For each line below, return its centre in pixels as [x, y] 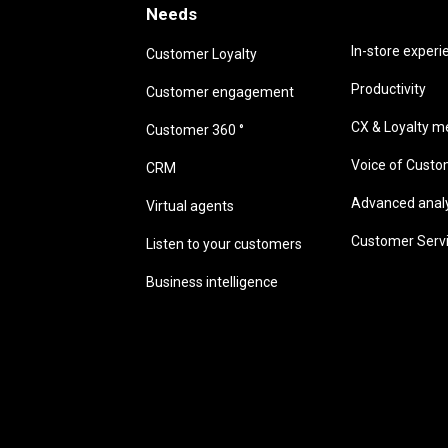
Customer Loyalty [202, 53]
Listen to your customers [224, 243]
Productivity [389, 88]
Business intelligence [212, 281]
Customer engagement [220, 91]
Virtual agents [190, 205]
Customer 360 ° [195, 129]
